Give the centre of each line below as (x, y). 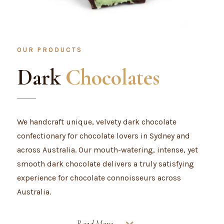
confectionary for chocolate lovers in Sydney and (103, 136)
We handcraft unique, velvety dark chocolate (96, 122)
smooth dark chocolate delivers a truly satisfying (105, 164)
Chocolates (112, 77)
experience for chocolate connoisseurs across (99, 178)
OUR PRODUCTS (49, 50)
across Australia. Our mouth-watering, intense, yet (107, 150)
